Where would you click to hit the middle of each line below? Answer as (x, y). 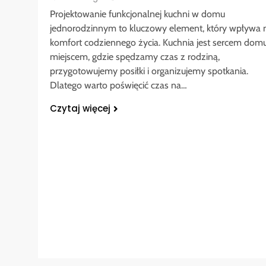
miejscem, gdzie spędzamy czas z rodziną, (135, 56)
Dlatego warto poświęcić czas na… (118, 85)
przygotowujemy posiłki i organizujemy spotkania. (149, 71)
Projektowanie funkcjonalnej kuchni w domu (137, 14)
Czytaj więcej (80, 108)
